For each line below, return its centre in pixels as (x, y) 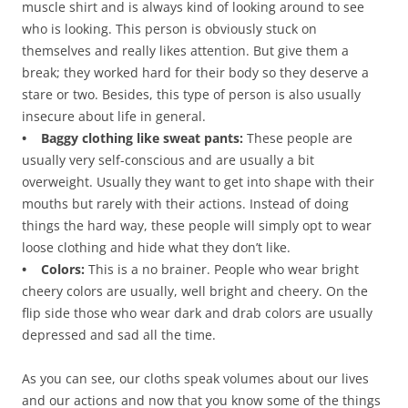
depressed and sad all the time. (119, 335)
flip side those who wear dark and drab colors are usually (197, 313)
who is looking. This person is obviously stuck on (169, 29)
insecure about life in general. (114, 117)
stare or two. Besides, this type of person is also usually (191, 95)
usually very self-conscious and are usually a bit (168, 160)
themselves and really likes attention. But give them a (185, 51)
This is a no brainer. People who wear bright (222, 270)
